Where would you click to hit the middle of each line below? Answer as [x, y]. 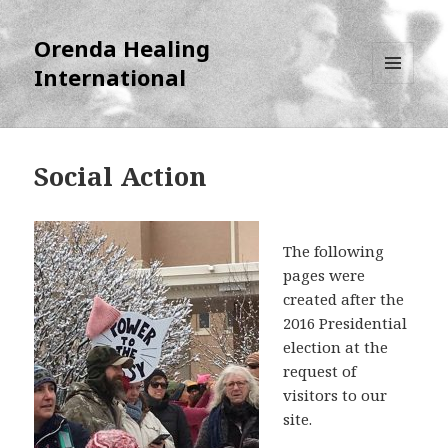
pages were [324, 275]
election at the [336, 347]
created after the [344, 299]
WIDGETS [401, 126]
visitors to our [335, 395]
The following [334, 251]
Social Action [121, 176]
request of [320, 371]
